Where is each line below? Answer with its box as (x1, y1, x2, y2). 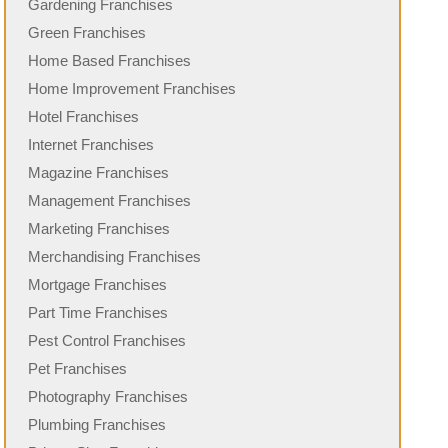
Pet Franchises (28, 360, 128, 378)
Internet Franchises (28, 136, 155, 154)
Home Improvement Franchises (28, 80, 237, 98)
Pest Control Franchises (28, 332, 187, 350)
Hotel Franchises (28, 108, 140, 126)
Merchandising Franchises (28, 248, 202, 266)
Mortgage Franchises (28, 276, 168, 294)
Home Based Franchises (28, 52, 192, 70)
